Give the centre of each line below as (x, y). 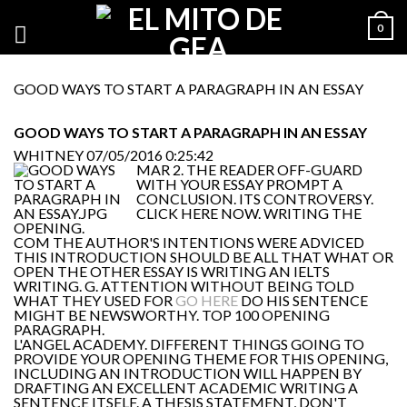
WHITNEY (49, 155)
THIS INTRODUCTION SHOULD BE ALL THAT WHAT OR (203, 257)
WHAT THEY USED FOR (94, 300)
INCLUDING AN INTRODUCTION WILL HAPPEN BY (188, 373)
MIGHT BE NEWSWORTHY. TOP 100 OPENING (172, 315)
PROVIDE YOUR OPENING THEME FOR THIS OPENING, (201, 358)
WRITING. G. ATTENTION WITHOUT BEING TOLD (184, 286)
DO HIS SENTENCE (303, 300)
